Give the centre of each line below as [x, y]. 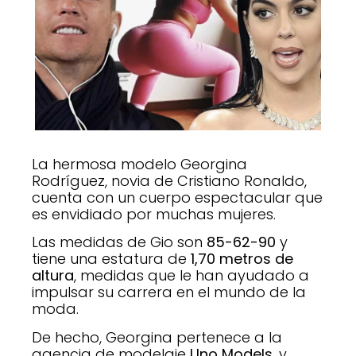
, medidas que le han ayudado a [192, 276]
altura [53, 276]
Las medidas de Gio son [119, 242]
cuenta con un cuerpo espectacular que [177, 197]
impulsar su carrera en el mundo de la [169, 292]
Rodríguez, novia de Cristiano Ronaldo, [169, 180]
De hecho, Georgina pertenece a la [157, 337]
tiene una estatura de [111, 259]
